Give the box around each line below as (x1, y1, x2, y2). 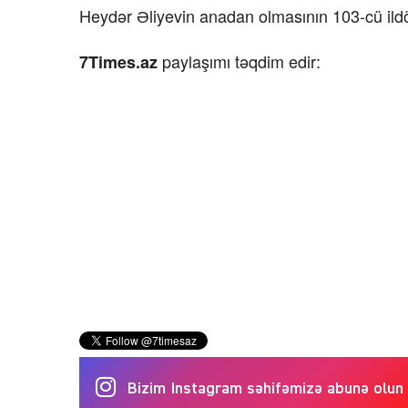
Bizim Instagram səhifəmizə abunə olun (127, 380, 403, 397)
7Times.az (79, 49, 162, 74)
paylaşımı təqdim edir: (162, 48, 321, 73)
